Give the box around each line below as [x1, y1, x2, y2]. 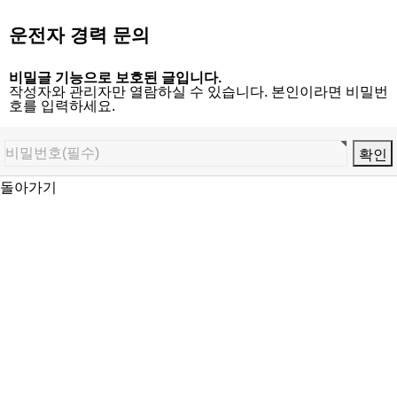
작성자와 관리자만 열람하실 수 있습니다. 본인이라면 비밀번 [9, 84, 388, 99]
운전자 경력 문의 [9, 25, 150, 45]
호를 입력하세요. [9, 98, 115, 113]
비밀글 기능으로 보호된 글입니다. [9, 70, 222, 85]
